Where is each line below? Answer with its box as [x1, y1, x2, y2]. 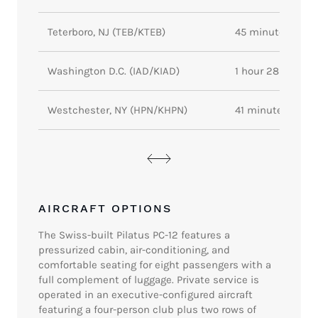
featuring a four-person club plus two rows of [38, 303, 256, 317]
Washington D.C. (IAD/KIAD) [47, 65, 180, 78]
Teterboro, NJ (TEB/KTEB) [47, 26, 165, 39]
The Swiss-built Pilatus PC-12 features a [38, 229, 230, 242]
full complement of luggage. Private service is [38, 273, 259, 287]
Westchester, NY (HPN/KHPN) [47, 104, 187, 117]
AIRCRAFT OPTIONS [38, 202, 172, 216]
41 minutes [234, 104, 288, 117]
